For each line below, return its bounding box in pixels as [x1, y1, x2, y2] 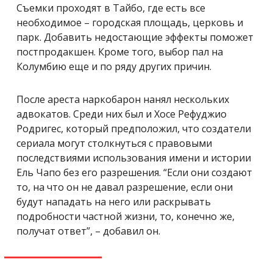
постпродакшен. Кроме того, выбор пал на [16, 44, 223, 58]
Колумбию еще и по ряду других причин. [16, 59, 211, 73]
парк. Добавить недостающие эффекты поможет [16, 30, 253, 44]
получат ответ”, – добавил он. [16, 224, 160, 238]
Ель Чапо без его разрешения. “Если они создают [16, 165, 252, 179]
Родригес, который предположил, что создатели [16, 121, 251, 135]
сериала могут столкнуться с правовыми [16, 136, 212, 150]
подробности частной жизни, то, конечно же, [16, 209, 235, 223]
